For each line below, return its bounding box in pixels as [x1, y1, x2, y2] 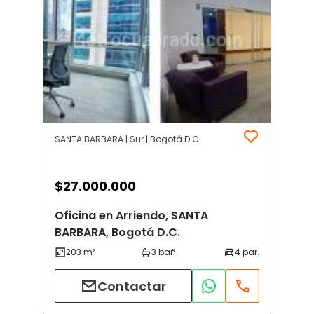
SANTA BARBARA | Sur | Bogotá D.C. [55, 133, 201, 146]
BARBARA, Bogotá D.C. [55, 224, 180, 241]
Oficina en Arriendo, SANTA [55, 207, 208, 224]
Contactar [97, 277, 166, 295]
